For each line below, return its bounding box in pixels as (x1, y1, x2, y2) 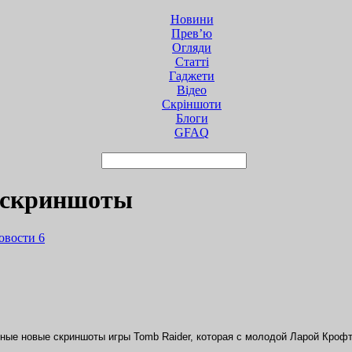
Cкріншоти (162, 97, 222, 111)
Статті (174, 54, 209, 68)
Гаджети (169, 68, 214, 82)
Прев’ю (171, 26, 212, 40)
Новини (170, 12, 214, 26)
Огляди (172, 40, 211, 54)
